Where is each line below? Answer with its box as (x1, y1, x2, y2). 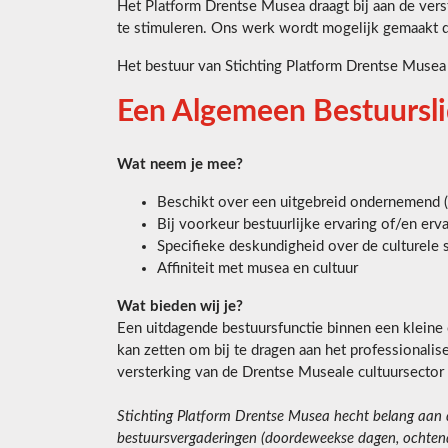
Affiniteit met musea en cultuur (157, 261, 358, 277)
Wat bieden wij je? (117, 299, 243, 315)
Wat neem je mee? (117, 157, 243, 173)
